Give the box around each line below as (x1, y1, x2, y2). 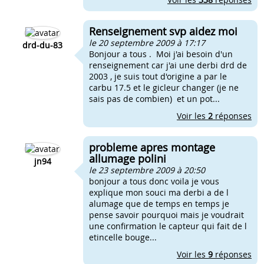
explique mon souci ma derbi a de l (89, 187, 229, 198)
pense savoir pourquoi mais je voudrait (89, 209, 244, 220)
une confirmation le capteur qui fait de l (89, 220, 247, 232)
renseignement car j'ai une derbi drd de (89, 60, 247, 71)
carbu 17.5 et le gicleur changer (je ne (89, 82, 239, 93)
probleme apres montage (89, 140, 215, 154)
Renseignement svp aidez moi (89, 24, 237, 38)
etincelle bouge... (89, 232, 157, 243)
